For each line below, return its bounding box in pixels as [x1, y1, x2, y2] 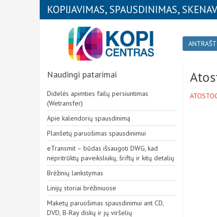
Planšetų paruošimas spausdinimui [47, 129, 146, 138]
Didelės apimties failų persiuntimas [47, 89, 148, 98]
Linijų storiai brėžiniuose [47, 184, 116, 192]
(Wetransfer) [47, 99, 83, 108]
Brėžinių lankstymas [47, 169, 103, 177]
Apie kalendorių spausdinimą [47, 114, 130, 123]
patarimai [80, 69, 117, 80]
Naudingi [47, 69, 80, 80]
